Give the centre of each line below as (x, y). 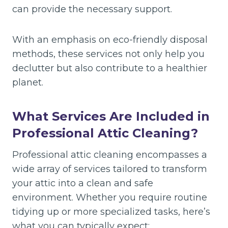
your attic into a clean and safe (83, 183)
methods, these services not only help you (108, 54)
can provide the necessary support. (92, 9)
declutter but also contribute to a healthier (110, 68)
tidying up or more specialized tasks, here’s (111, 212)
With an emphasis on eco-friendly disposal (110, 40)
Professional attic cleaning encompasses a (110, 155)
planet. (28, 82)
